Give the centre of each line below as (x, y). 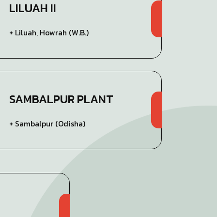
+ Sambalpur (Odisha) (47, 123)
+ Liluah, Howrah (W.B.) (49, 33)
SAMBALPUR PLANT (62, 99)
